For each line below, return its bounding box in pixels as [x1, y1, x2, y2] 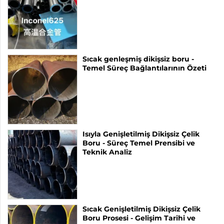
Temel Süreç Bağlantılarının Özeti [82, 63, 206, 72]
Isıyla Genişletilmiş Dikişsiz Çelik [82, 129, 199, 138]
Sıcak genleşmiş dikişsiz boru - [82, 54, 194, 63]
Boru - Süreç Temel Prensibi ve [82, 138, 195, 147]
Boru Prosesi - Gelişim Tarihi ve [82, 213, 195, 222]
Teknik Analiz [82, 147, 132, 156]
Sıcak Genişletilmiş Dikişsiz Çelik [82, 204, 200, 213]
